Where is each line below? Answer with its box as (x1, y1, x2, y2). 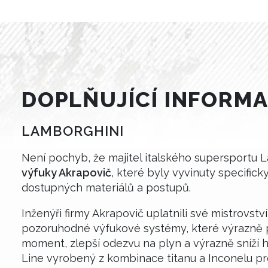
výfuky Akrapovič (22, 166, 111, 179)
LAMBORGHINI (22, 123, 124, 139)
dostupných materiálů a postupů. (22, 181, 191, 194)
